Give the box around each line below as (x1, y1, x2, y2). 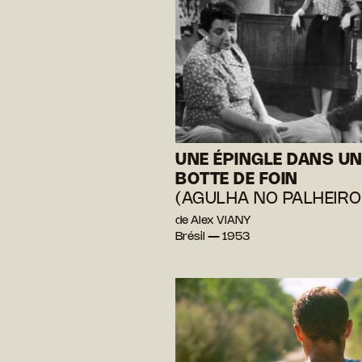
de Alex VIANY (175, 216, 251, 227)
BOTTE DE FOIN (175, 172, 298, 188)
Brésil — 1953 (175, 232, 250, 243)
